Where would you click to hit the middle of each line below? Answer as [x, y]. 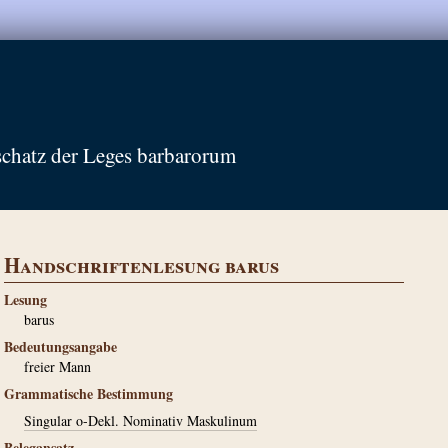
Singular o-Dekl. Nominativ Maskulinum [140, 420]
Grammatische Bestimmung [88, 393]
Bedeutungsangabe [60, 346]
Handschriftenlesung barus [141, 265]
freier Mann [57, 366]
